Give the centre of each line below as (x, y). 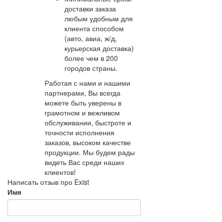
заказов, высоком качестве (87, 142)
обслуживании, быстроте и (88, 122)
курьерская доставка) (99, 48)
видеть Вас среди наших (84, 162)
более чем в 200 (91, 58)
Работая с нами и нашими (87, 83)
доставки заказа (90, 8)
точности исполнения (79, 132)
